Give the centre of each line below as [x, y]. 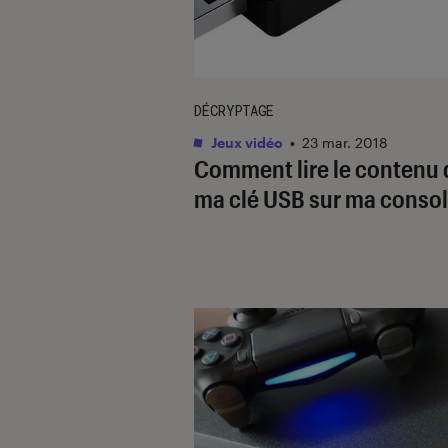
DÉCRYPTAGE [234, 110]
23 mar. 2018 [345, 142]
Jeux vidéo [245, 142]
